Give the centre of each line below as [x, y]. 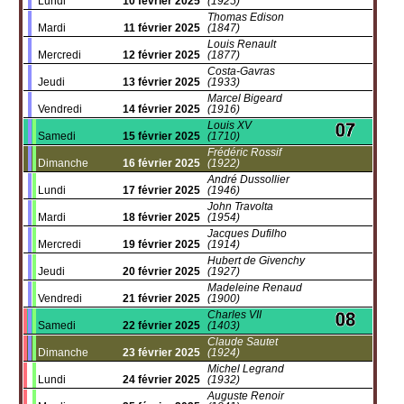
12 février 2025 [161, 55]
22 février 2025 [161, 326]
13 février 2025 [161, 82]
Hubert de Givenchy [256, 261]
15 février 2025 [161, 136]
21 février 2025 [161, 298]
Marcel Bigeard [245, 98]
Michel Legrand [246, 369]
